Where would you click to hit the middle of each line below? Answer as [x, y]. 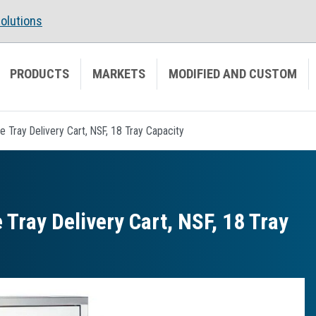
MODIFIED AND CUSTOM [233, 74]
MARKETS [119, 74]
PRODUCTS [39, 74]
